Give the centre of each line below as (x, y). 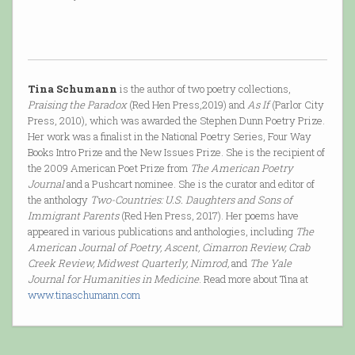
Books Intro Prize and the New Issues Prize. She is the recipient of (176, 152)
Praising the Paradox (77, 104)
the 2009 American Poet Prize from (109, 168)
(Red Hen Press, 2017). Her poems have (208, 215)
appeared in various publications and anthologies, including (161, 231)
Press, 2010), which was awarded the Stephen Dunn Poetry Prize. (176, 120)
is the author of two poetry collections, (204, 88)
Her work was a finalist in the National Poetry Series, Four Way (169, 136)
